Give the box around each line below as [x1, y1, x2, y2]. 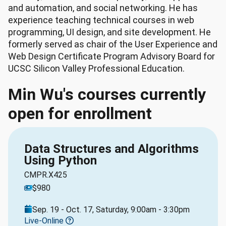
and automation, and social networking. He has [8, 3, 198, 13]
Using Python [24, 153, 97, 167]
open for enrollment [8, 104, 152, 123]
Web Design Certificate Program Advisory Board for [8, 51, 215, 62]
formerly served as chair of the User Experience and [8, 39, 217, 49]
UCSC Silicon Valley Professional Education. [8, 63, 185, 74]
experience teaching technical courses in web [8, 15, 194, 25]
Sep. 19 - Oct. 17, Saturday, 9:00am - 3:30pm [32, 205, 190, 214]
